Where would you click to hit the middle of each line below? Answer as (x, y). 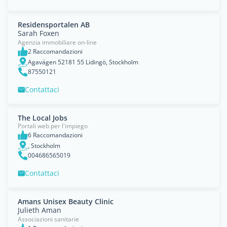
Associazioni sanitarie (48, 219)
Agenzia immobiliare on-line (57, 42)
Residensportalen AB (54, 25)
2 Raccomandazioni (55, 51)
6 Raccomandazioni (55, 135)
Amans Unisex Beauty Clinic (66, 201)
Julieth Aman (40, 210)
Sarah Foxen (39, 33)
